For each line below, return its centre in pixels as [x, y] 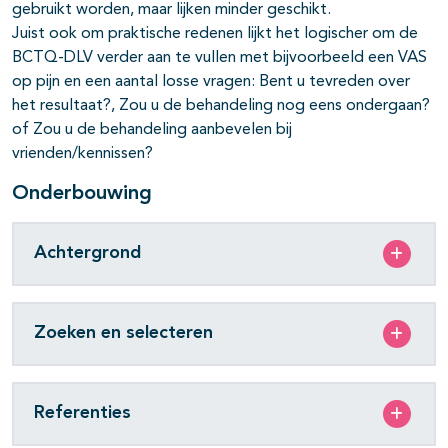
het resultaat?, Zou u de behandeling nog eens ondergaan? [221, 105]
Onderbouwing [82, 193]
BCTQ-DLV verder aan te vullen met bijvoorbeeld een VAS [219, 57]
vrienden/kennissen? [82, 153]
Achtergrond [87, 253]
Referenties [82, 413]
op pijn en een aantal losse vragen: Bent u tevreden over [211, 81]
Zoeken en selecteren [123, 333]
